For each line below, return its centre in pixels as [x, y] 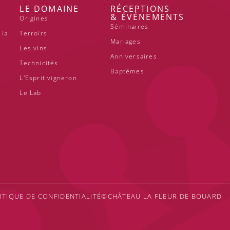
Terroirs [34, 33]
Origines [34, 18]
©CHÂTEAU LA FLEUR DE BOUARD [162, 196]
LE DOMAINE [50, 8]
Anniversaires [134, 56]
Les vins [34, 48]
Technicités [39, 63]
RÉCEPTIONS [140, 8]
